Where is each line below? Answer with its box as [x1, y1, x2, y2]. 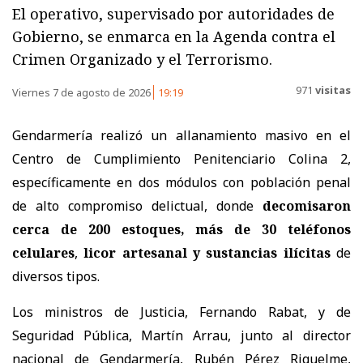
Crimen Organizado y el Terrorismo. [12, 49, 272, 69]
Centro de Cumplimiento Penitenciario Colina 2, [12, 149, 351, 168]
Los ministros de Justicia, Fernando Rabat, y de [12, 302, 351, 321]
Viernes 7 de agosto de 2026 [12, 84, 153, 100]
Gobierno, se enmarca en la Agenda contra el [12, 26, 335, 46]
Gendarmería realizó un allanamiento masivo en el [12, 126, 351, 144]
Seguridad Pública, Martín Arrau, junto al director [12, 326, 351, 344]
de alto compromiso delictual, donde [12, 196, 263, 215]
